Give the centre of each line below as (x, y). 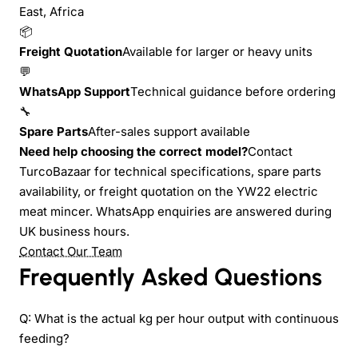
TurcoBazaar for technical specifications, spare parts (170, 171)
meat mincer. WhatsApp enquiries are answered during (175, 211)
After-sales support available (169, 131)
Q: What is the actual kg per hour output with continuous (179, 318)
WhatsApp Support (75, 91)
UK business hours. (74, 231)
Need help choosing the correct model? (133, 151)
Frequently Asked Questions (171, 276)
